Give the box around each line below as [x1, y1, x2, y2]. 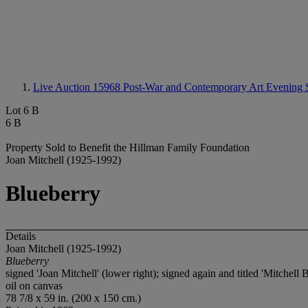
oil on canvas [5, 279, 63, 291]
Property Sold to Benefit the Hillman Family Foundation [5, 142, 250, 153]
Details [5, 230, 36, 242]
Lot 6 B [5, 104, 39, 116]
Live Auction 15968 [33, 81, 123, 93]
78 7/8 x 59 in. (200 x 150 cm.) [5, 291, 141, 304]
